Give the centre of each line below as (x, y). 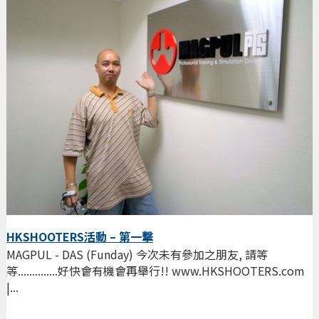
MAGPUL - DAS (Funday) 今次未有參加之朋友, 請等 (137, 255)
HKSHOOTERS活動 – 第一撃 (79, 237)
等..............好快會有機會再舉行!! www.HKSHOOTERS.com (155, 271)
